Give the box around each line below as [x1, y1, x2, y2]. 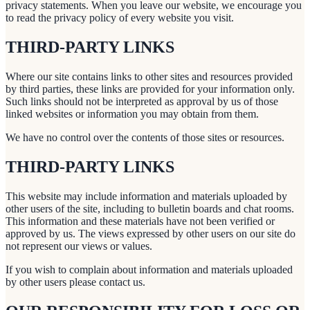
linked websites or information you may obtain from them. [6, 108, 259, 120]
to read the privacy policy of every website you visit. [6, 12, 234, 24]
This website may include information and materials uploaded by [6, 190, 287, 202]
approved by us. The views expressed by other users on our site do [6, 228, 295, 239]
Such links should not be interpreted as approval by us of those [6, 95, 278, 108]
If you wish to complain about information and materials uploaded [6, 264, 293, 275]
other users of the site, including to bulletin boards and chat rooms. [6, 203, 294, 215]
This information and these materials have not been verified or [6, 215, 275, 227]
